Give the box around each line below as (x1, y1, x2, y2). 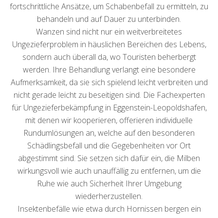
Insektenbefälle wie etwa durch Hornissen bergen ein (17, 203, 201, 215)
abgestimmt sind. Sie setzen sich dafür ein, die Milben (18, 153, 200, 164)
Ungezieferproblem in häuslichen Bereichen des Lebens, (12, 39, 206, 50)
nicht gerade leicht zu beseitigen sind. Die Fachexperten (13, 90, 205, 101)
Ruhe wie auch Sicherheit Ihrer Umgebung (36, 178, 182, 189)
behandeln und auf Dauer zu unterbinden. (37, 14, 181, 25)
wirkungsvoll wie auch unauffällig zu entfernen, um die (17, 165, 201, 177)
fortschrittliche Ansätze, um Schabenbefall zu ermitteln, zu (10, 1, 208, 12)
